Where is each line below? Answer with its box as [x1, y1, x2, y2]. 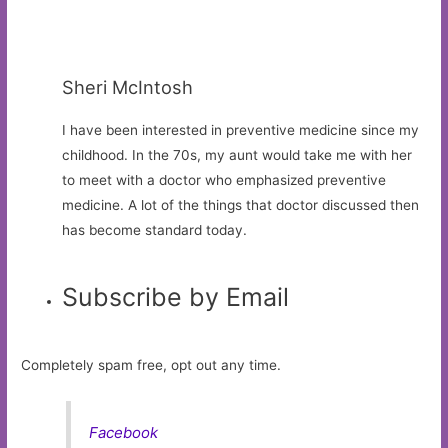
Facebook [89, 422, 159, 442]
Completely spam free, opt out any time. [21, 357, 282, 374]
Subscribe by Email [62, 282, 290, 313]
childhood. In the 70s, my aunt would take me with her [62, 146, 413, 163]
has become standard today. [62, 221, 248, 238]
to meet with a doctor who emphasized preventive [62, 171, 387, 188]
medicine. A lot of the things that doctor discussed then [62, 196, 420, 213]
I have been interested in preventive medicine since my [62, 121, 420, 138]
